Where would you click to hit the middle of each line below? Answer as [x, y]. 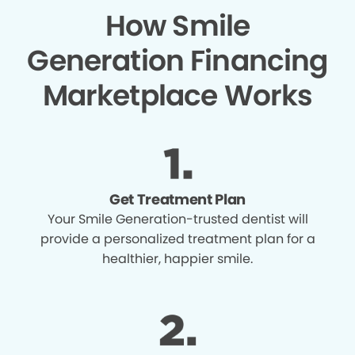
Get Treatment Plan [177, 199]
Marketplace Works [177, 95]
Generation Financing [177, 60]
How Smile [177, 25]
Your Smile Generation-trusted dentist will [177, 219]
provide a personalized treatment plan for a [177, 239]
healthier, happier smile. [177, 258]
